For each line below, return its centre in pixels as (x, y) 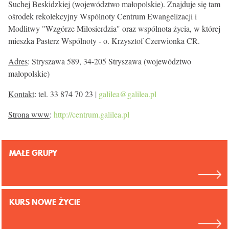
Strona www (29, 114)
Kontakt (21, 94)
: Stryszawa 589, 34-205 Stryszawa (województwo (109, 61)
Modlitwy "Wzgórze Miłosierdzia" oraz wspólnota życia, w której (114, 28)
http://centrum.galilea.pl (91, 114)
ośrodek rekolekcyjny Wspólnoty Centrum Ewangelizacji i (102, 16)
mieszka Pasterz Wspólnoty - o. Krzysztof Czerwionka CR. (104, 40)
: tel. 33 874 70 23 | (66, 94)
